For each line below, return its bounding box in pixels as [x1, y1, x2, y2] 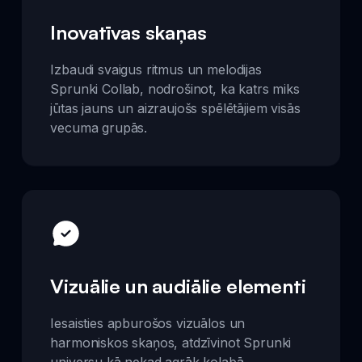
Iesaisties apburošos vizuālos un [50, 315, 246, 331]
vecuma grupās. [50, 119, 148, 136]
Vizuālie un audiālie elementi [50, 274, 306, 298]
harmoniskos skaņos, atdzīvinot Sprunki [50, 335, 292, 351]
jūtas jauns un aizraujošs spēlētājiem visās [50, 99, 301, 116]
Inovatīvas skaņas [50, 19, 207, 44]
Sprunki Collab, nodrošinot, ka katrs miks [50, 80, 300, 97]
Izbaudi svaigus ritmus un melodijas [50, 61, 262, 78]
